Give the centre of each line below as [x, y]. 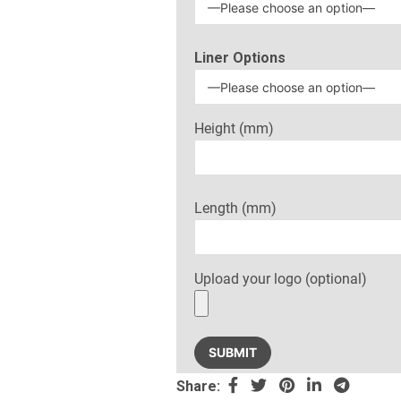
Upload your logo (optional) [281, 279]
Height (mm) [234, 129]
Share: [198, 387]
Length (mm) [235, 209]
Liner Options [240, 58]
